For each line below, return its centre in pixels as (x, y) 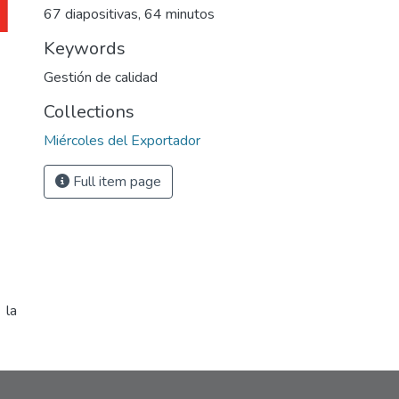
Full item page (115, 182)
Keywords (85, 49)
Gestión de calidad (101, 77)
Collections (89, 112)
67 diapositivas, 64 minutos (129, 14)
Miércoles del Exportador (122, 141)
